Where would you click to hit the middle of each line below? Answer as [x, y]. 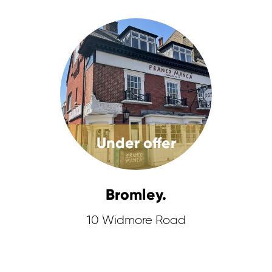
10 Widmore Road [136, 220]
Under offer [136, 143]
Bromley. [136, 195]
